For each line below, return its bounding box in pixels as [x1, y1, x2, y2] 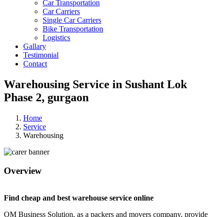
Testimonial [23, 51, 59, 59]
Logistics [43, 33, 70, 42]
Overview [4, 165, 42, 176]
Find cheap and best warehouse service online [4, 194, 154, 202]
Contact [23, 60, 47, 68]
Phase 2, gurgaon [4, 91, 89, 104]
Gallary [23, 42, 46, 50]
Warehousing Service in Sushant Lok [4, 77, 187, 91]
